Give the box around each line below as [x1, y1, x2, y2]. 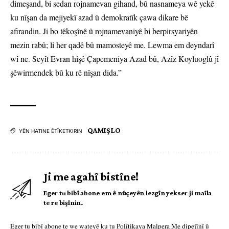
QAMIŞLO [87, 126, 121, 135]
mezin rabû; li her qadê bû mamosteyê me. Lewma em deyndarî [10, 39, 214, 51]
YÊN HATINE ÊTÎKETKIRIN [19, 128, 82, 134]
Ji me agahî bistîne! [43, 170, 139, 184]
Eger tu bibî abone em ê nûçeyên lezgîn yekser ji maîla [43, 189, 212, 197]
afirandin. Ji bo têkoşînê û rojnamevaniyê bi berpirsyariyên [10, 26, 198, 37]
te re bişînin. [43, 198, 83, 207]
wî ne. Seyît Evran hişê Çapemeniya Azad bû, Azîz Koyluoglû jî [10, 53, 219, 64]
